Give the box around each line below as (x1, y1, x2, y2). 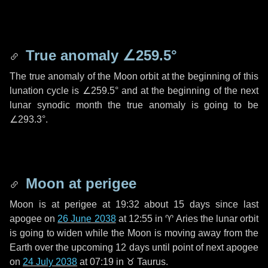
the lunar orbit (197, 214, 259, 224)
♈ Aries (165, 214, 198, 224)
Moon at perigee (22, 175, 136, 191)
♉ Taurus (126, 257, 166, 267)
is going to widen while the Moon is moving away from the (10, 228, 258, 238)
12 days (115, 242, 150, 252)
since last (210, 199, 259, 209)
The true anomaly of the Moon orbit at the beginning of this (10, 71, 258, 81)
